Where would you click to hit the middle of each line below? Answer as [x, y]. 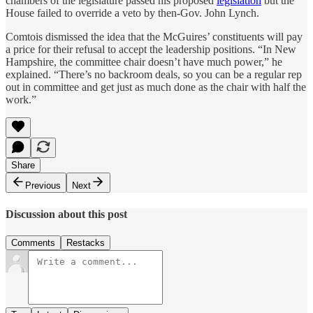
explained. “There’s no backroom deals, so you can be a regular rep [154, 75]
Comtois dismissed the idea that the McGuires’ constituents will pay [154, 37]
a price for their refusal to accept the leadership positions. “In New [151, 50]
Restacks [86, 242]
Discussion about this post [66, 214]
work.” [21, 100]
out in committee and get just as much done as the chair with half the [156, 87]
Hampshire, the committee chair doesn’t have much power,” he [144, 62]
